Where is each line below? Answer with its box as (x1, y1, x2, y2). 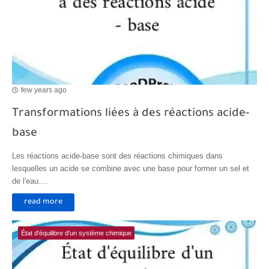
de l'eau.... (12, 176, 48, 186)
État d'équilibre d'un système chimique (21, 229, 131, 237)
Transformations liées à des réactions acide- (12, 107, 249, 120)
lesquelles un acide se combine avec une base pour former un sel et (12, 163, 249, 173)
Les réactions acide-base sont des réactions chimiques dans (12, 151, 223, 160)
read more (24, 198, 62, 207)
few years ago (21, 86, 67, 95)
